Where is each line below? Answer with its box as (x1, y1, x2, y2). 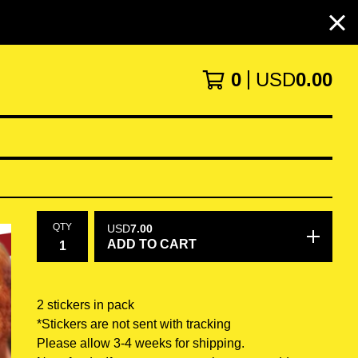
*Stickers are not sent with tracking (37, 317, 231, 331)
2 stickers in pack (37, 298, 134, 312)
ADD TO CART (107, 237, 197, 251)
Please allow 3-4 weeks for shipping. (37, 336, 245, 350)
